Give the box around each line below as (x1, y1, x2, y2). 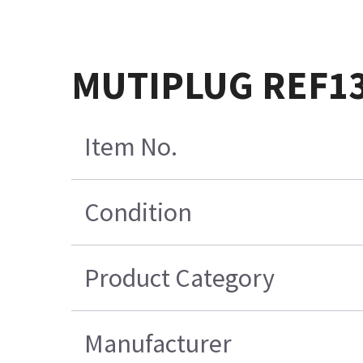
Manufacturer (84, 327, 233, 361)
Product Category (84, 262, 275, 295)
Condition (84, 196, 193, 229)
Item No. (84, 130, 178, 164)
